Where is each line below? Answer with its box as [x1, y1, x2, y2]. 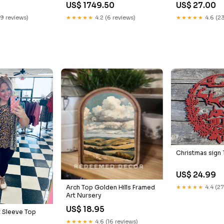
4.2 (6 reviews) [93, 13, 136, 21]
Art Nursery [66, 191, 102, 199]
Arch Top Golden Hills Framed [66, 183, 155, 191]
